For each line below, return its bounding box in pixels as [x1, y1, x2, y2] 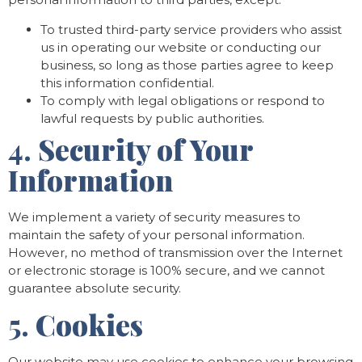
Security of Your [38, 130, 253, 169]
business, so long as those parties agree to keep [40, 57, 334, 74]
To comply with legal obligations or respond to [40, 93, 325, 109]
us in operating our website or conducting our [40, 40, 321, 56]
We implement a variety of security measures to [8, 209, 301, 225]
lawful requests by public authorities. [40, 111, 264, 127]
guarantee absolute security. [8, 280, 181, 297]
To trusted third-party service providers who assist [40, 22, 342, 38]
